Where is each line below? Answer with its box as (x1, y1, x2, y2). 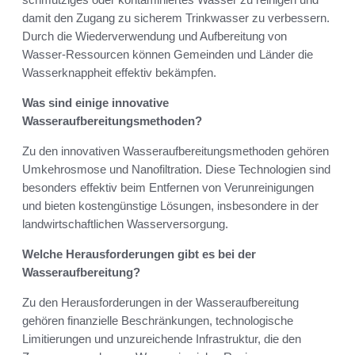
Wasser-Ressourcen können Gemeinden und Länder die (22, 47, 313, 61)
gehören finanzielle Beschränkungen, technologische (22, 313, 293, 327)
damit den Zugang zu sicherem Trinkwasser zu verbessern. (22, 10, 330, 25)
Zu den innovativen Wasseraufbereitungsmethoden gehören (22, 143, 329, 158)
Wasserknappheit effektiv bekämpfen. (22, 65, 216, 79)
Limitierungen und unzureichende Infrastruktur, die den (22, 331, 301, 345)
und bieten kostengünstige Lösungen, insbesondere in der (22, 198, 319, 212)
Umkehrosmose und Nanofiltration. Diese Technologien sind (22, 162, 330, 176)
